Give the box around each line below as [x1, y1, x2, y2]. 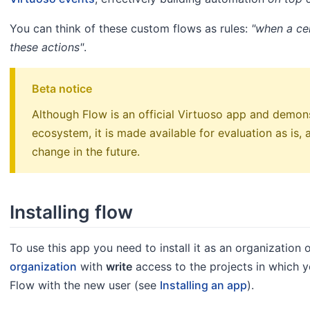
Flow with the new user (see [10, 278, 160, 293]
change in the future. [32, 144, 140, 158]
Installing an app [160, 278, 247, 293]
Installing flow [10, 201, 133, 224]
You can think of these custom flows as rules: [10, 21, 251, 35]
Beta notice [32, 82, 92, 96]
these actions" [10, 39, 84, 54]
